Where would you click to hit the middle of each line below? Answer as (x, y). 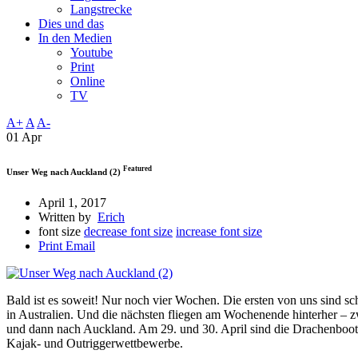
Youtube (91, 52)
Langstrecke (101, 9)
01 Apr (24, 137)
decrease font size (128, 232)
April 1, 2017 (72, 203)
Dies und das (71, 23)
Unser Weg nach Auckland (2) (65, 171)
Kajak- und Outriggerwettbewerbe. (96, 344)
